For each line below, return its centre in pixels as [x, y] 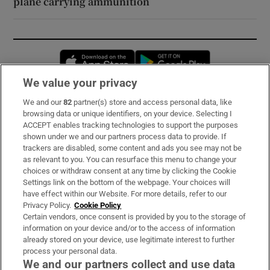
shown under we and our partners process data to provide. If [125, 137]
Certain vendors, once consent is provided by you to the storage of [135, 217]
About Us [33, 154]
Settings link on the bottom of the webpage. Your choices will [127, 182]
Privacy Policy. [47, 205]
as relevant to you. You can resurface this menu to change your [130, 159]
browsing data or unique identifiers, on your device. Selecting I [128, 114]
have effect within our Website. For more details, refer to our [125, 194]
